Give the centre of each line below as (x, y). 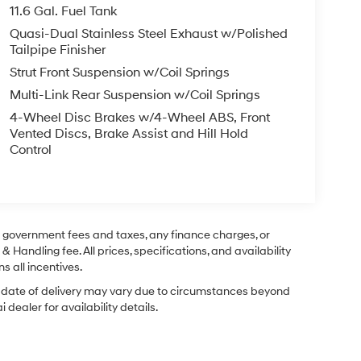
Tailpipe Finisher (57, 50)
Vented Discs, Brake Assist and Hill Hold (129, 134)
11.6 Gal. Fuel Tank (63, 12)
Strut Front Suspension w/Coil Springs (119, 73)
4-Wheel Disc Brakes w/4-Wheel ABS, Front (139, 118)
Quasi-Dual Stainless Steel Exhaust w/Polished (148, 34)
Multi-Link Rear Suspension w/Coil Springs (135, 95)
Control (30, 150)
